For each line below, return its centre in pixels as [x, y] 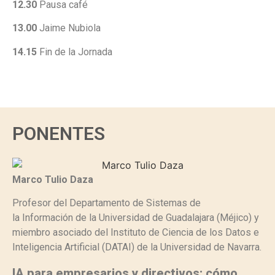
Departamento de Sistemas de [135, 203]
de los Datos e [227, 233]
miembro [33, 233]
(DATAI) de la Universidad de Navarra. [182, 247]
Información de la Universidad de [94, 218]
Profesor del [41, 203]
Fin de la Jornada [75, 52]
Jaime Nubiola [69, 28]
